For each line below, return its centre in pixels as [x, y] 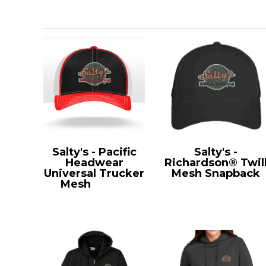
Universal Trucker [94, 173]
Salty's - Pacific [94, 152]
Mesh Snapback [216, 173]
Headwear [94, 162]
